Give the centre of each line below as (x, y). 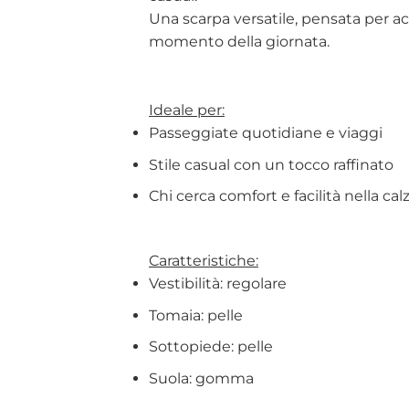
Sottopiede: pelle (211, 347)
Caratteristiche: (204, 261)
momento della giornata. (239, 42)
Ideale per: (187, 110)
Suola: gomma (201, 379)
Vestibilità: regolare (218, 284)
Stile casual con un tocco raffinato (271, 164)
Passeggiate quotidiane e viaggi (266, 133)
